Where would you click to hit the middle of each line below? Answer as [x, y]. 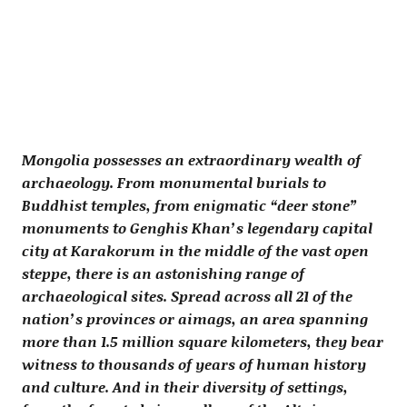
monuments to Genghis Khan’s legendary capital [197, 228]
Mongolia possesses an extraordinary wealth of [191, 160]
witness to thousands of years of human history [194, 364]
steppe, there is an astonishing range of [163, 273]
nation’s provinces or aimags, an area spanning [194, 319]
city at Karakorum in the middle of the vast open [195, 251]
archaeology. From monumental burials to [174, 183]
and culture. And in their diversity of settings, [184, 387]
